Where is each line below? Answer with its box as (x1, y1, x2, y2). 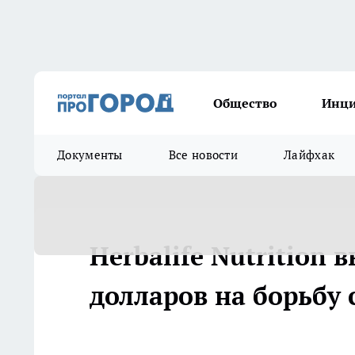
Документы (57, 147, 123, 162)
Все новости (168, 147, 239, 162)
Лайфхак (284, 147, 335, 162)
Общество (213, 95, 277, 111)
